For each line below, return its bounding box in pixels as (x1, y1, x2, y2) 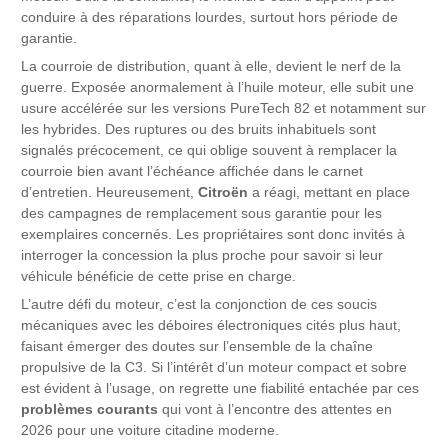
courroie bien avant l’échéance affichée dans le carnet (21, 163, 364, 179)
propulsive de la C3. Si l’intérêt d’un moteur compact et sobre (21, 359, 408, 375)
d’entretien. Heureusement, (21, 184, 199, 200)
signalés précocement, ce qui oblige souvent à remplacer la (21, 142, 398, 158)
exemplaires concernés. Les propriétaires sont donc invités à (21, 226, 406, 242)
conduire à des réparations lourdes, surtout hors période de (21, 9, 399, 25)
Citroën (198, 184, 249, 200)
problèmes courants (21, 401, 159, 417)
